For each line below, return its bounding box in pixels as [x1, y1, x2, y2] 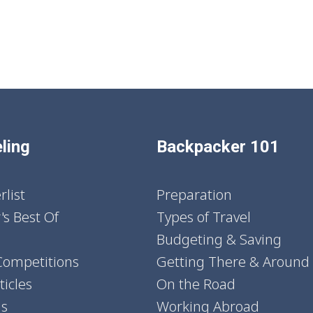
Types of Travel [156, 207, 251, 226]
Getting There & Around [156, 252, 310, 271]
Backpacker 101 [156, 136, 279, 156]
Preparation [156, 184, 232, 204]
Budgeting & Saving [156, 229, 282, 249]
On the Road [156, 274, 235, 293]
